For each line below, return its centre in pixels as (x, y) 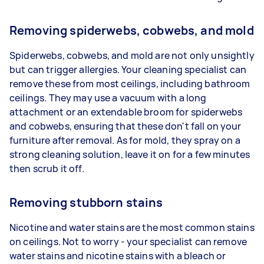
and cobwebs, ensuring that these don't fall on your (126, 126)
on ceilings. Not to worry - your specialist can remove (128, 241)
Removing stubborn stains (88, 202)
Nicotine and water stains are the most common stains (132, 227)
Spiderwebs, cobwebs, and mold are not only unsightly (132, 55)
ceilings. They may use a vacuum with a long (108, 98)
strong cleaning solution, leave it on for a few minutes (130, 154)
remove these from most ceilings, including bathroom (130, 83)
